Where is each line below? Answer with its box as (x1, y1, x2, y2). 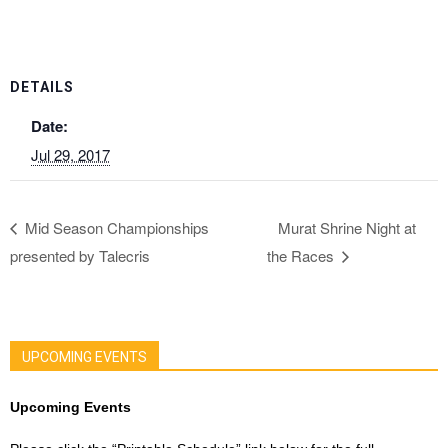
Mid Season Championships (21, 217, 209, 239)
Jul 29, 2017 (31, 144, 110, 165)
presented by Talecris (10, 245, 150, 267)
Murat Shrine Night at (278, 217, 417, 239)
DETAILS (10, 79, 74, 95)
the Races (267, 245, 339, 267)
